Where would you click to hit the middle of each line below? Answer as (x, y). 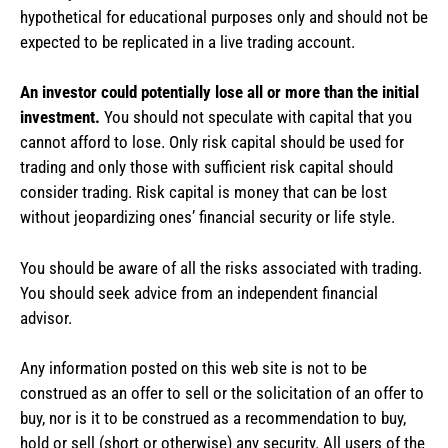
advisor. (46, 317)
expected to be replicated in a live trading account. (187, 41)
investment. (60, 117)
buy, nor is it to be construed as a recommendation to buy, (213, 418)
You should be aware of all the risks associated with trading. (221, 267)
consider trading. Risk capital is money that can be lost (203, 192)
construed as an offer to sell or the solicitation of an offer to (222, 393)
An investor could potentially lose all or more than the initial (219, 92)
